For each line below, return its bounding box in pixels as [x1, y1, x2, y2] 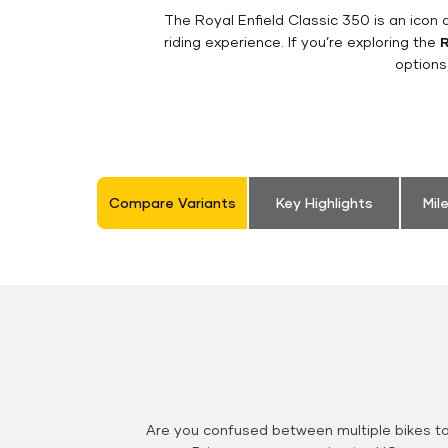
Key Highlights [275, 194, 373, 212]
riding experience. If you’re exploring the [163, 33, 440, 51]
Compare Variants [108, 194, 236, 212]
